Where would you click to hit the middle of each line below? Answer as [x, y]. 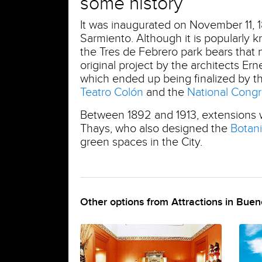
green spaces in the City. [141, 142]
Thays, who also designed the [155, 128]
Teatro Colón [112, 92]
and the [165, 92]
